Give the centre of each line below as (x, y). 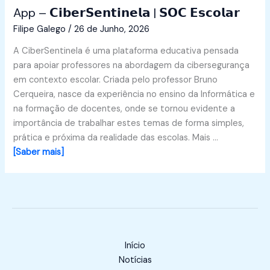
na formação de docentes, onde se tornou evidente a (124, 109)
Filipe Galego (41, 29)
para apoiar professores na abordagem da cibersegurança (132, 66)
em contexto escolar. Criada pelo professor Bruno (116, 80)
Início (135, 246)
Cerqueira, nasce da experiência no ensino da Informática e (134, 95)
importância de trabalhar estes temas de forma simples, (129, 124)
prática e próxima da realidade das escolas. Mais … (116, 138)
